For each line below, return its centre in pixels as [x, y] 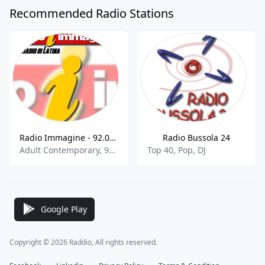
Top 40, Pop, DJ [177, 150]
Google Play [64, 209]
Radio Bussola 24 [196, 138]
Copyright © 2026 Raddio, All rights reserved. [83, 242]
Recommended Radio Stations [92, 13]
